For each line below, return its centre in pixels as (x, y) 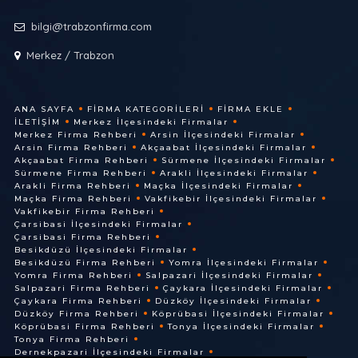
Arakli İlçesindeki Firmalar (234, 173)
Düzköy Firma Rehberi (76, 314)
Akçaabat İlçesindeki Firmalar (223, 148)
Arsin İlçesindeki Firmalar (223, 135)
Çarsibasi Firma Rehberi (82, 237)
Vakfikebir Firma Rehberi (84, 212)
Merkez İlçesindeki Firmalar (151, 122)
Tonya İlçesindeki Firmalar (241, 327)
